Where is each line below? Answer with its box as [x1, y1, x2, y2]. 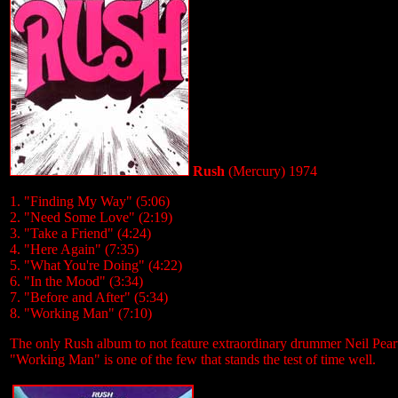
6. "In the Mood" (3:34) [10, 274, 143, 289]
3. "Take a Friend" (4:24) [10, 226, 151, 241]
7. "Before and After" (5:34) [10, 290, 168, 305]
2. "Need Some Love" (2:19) [10, 210, 172, 225]
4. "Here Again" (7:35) [10, 242, 139, 257]
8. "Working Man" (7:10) [10, 306, 152, 321]
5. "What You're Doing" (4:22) [10, 258, 182, 273]
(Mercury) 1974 [228, 163, 317, 179]
